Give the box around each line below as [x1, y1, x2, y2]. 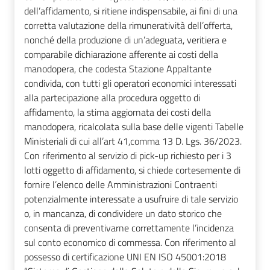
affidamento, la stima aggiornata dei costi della [24, 104, 211, 119]
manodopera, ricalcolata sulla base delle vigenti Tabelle [24, 119, 243, 134]
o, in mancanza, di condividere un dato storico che [24, 206, 222, 221]
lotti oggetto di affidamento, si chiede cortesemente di [24, 162, 240, 177]
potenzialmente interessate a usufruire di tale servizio [24, 191, 238, 206]
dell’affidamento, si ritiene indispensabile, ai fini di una [24, 3, 237, 18]
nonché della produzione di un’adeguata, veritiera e [24, 32, 227, 47]
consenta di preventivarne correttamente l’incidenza [24, 220, 234, 235]
